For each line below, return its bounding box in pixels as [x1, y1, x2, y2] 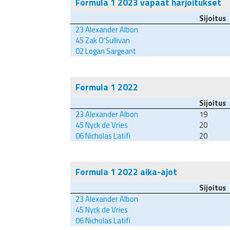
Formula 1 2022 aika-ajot [75, 165, 177, 179]
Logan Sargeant [84, 45, 136, 57]
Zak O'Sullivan [84, 34, 130, 47]
